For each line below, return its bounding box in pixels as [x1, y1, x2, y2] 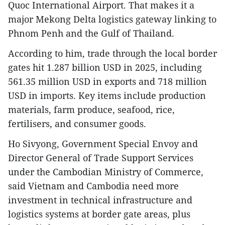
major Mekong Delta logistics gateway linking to [8, 13, 216, 25]
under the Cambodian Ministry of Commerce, [8, 165, 203, 178]
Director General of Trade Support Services [8, 151, 193, 164]
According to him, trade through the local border [8, 47, 217, 59]
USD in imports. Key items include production [8, 89, 206, 101]
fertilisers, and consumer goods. [8, 117, 146, 130]
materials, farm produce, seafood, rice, [8, 103, 175, 116]
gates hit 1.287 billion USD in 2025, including [8, 61, 202, 73]
